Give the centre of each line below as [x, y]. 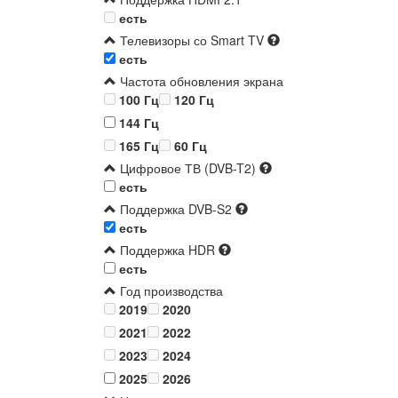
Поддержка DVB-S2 [174, 209]
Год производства [170, 291]
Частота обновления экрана [200, 81]
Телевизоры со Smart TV [190, 40]
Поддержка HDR [166, 250]
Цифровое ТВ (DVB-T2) [186, 168]
